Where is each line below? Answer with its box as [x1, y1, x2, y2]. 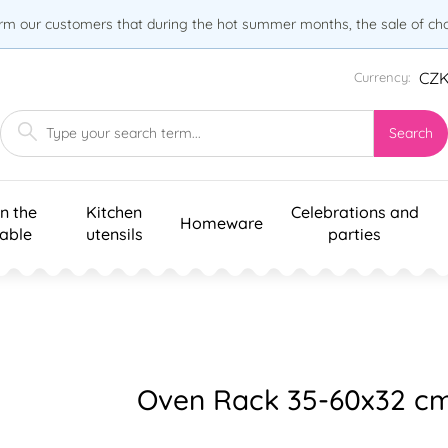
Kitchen [86, 201, 142, 222]
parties [328, 223, 381, 244]
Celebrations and [290, 201, 419, 222]
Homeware [180, 212, 263, 233]
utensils [85, 223, 143, 244]
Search [389, 124, 433, 143]
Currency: [354, 69, 410, 86]
